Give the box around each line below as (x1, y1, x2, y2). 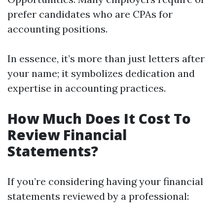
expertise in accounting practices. (7, 82, 166, 94)
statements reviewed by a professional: (7, 190, 189, 202)
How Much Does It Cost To (7, 109, 191, 128)
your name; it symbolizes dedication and (7, 67, 195, 79)
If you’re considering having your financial (7, 175, 203, 187)
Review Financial (7, 125, 127, 144)
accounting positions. (7, 23, 108, 35)
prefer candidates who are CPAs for (7, 8, 173, 20)
